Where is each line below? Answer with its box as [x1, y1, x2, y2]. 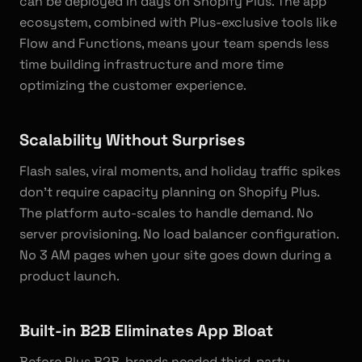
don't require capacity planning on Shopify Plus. [19, 183, 319, 200]
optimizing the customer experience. [19, 77, 246, 94]
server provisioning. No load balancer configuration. [19, 225, 339, 242]
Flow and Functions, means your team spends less [19, 35, 329, 52]
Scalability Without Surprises [19, 129, 245, 150]
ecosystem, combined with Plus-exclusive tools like [19, 14, 337, 31]
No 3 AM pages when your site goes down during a [19, 246, 331, 263]
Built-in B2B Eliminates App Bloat [19, 320, 273, 341]
